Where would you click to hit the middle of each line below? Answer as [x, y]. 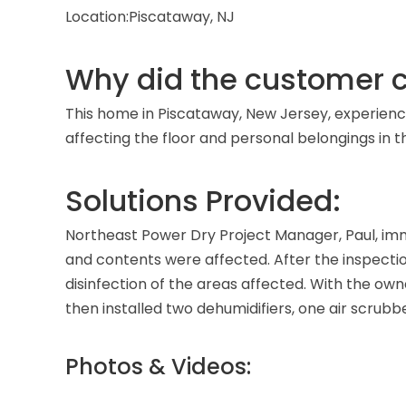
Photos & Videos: [158, 366]
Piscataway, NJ [182, 16]
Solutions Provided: [203, 200]
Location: [97, 16]
